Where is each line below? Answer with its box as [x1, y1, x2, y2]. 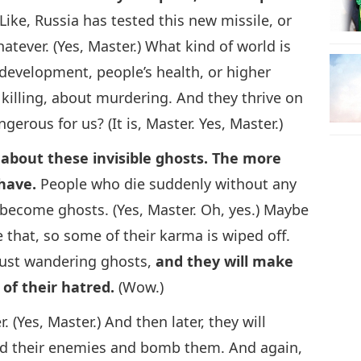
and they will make [156, 251, 294, 271]
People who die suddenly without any [36, 173, 297, 193]
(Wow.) [114, 276, 164, 297]
